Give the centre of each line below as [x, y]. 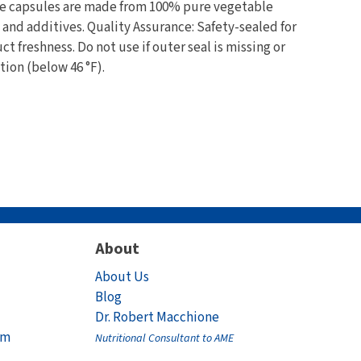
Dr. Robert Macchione [158, 317]
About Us [122, 277]
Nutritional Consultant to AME [165, 338]
